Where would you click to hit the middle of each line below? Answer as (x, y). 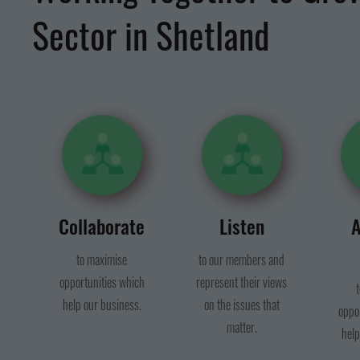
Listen (241, 226)
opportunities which (102, 282)
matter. (241, 327)
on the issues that (241, 305)
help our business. (102, 305)
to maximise (102, 260)
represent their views (242, 282)
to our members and (242, 260)
